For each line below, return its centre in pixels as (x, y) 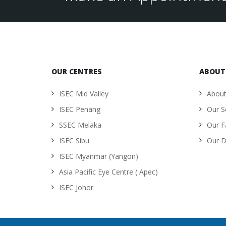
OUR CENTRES (77, 71)
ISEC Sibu (74, 140)
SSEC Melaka (80, 125)
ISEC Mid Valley (84, 94)
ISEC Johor (76, 187)
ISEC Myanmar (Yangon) (99, 156)
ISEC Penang (80, 109)
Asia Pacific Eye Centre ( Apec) (108, 172)
